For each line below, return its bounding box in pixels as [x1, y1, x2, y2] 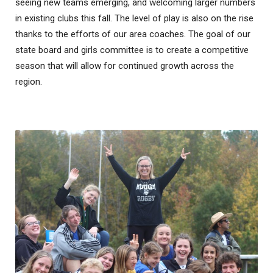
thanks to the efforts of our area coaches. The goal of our [15, 28, 250, 40]
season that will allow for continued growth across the [15, 60, 234, 71]
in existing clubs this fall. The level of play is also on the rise [15, 12, 253, 24]
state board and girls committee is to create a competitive [15, 44, 249, 55]
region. [15, 76, 42, 87]
